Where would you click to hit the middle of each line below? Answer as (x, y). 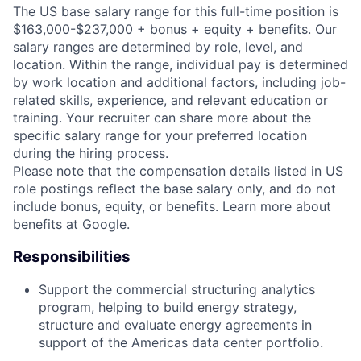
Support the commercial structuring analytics (177, 290)
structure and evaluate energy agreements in (175, 325)
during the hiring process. (91, 153)
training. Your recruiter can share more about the (162, 117)
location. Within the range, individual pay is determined (180, 64)
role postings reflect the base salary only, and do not (174, 188)
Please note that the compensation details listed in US (178, 170)
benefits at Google (70, 224)
